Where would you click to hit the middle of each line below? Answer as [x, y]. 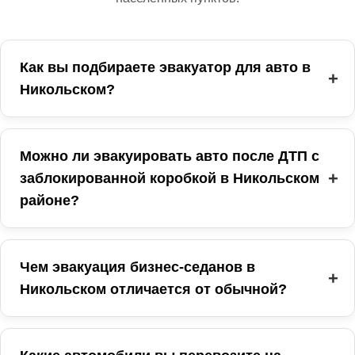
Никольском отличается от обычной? [153, 289]
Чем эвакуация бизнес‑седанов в [137, 267]
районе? [50, 200]
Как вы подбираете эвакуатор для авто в [165, 67]
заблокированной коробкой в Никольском [170, 178]
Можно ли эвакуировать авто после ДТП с [170, 156]
